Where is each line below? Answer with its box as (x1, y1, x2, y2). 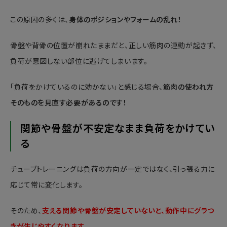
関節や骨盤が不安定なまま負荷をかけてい (20, 122, 215, 135)
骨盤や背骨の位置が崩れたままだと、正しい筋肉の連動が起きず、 (10, 41, 217, 50)
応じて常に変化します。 (10, 180, 83, 190)
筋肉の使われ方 (163, 82, 214, 92)
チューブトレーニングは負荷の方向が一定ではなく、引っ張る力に (10, 164, 215, 174)
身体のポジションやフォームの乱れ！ (69, 15, 182, 24)
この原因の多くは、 (10, 15, 69, 24)
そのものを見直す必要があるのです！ (10, 98, 127, 107)
